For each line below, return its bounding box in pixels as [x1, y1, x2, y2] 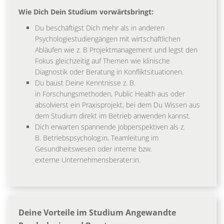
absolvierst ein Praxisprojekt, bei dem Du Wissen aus [35, 100, 200, 110]
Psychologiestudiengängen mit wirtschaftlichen [35, 34, 180, 44]
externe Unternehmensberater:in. [35, 155, 144, 165]
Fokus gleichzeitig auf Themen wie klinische [35, 56, 170, 66]
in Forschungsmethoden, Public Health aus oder [35, 89, 185, 99]
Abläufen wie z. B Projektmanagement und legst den [35, 45, 197, 55]
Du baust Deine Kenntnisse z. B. [35, 78, 135, 88]
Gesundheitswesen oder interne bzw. [35, 144, 152, 154]
